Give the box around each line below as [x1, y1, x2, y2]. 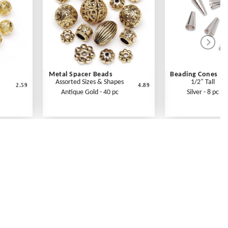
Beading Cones [170, 71, 218, 79]
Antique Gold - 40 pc [61, 89, 119, 97]
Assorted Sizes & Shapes [55, 78, 124, 87]
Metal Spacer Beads [49, 71, 112, 79]
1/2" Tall [190, 78, 215, 87]
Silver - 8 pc [186, 89, 219, 97]
